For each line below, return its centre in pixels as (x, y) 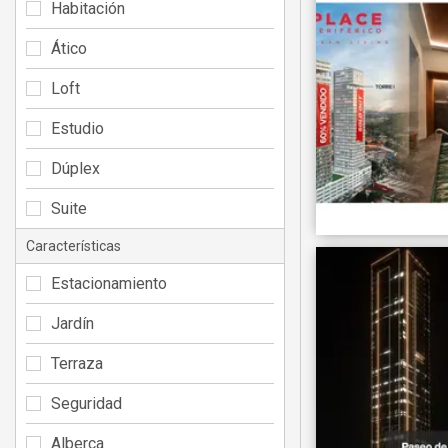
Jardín (72, 323)
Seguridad (86, 403)
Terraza (77, 363)
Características (73, 245)
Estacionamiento (109, 283)
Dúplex (75, 168)
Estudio (77, 128)
